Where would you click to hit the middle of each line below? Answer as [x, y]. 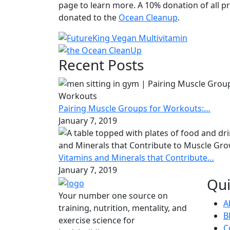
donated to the [89, 18]
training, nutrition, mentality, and [123, 208]
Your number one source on [113, 195]
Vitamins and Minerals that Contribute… [136, 158]
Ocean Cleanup [148, 18]
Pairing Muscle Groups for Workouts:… [135, 109]
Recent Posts [101, 65]
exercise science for [97, 220]
